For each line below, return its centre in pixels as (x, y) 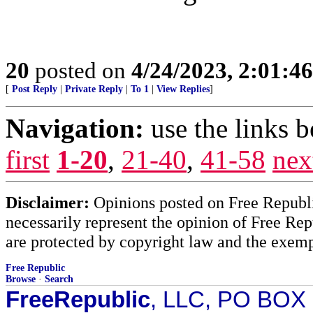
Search (59, 279)
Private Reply (94, 89)
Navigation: (75, 128)
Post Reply (35, 89)
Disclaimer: (48, 202)
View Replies (183, 89)
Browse (21, 279)
